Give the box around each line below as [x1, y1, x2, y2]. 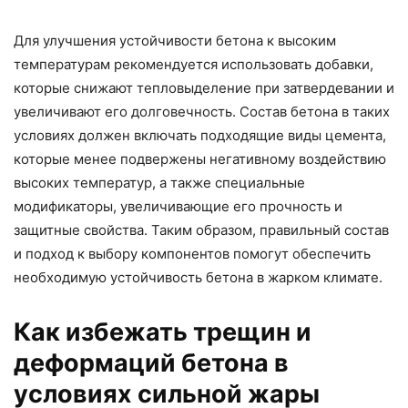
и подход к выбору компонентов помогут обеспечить [14, 244, 371, 262]
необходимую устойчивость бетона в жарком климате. [14, 268, 382, 286]
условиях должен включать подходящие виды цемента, [14, 126, 386, 144]
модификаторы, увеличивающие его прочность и [14, 197, 342, 215]
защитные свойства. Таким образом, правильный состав [14, 220, 389, 239]
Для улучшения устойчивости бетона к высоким [14, 31, 336, 49]
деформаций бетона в [14, 347, 289, 378]
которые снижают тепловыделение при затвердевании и [14, 78, 394, 97]
